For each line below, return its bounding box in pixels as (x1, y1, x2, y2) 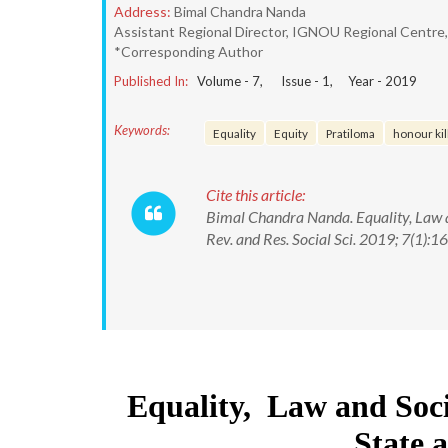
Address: (114, 3, 171, 20)
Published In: (114, 73, 188, 89)
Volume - (197, 73, 252, 89)
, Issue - (260, 73, 322, 89)
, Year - (330, 73, 385, 89)
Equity (274, 126, 308, 140)
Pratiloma (326, 126, 375, 140)
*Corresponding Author (114, 43, 263, 60)
